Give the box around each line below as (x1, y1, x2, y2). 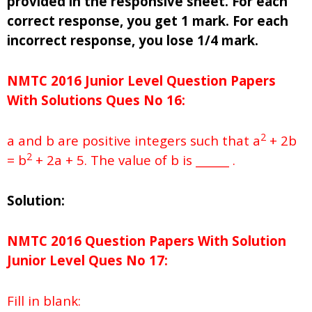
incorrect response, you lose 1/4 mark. (7, 31, 258, 49)
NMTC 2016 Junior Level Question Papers (7, 72, 276, 90)
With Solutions (7, 91, 102, 109)
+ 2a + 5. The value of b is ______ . (32, 151, 239, 169)
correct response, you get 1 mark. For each (7, 12, 288, 30)
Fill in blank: (7, 292, 81, 310)
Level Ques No (46, 251, 146, 270)
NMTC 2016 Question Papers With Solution (7, 232, 286, 250)
